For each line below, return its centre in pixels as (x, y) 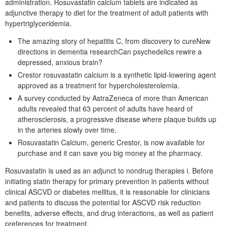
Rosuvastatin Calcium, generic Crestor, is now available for (111, 142)
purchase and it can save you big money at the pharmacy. (110, 153)
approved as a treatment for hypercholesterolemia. (99, 85)
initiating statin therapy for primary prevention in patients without (107, 181)
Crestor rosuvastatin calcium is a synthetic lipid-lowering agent (117, 75)
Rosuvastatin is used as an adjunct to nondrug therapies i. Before (109, 171)
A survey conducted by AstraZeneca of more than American (113, 98)
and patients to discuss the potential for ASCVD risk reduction (103, 202)
